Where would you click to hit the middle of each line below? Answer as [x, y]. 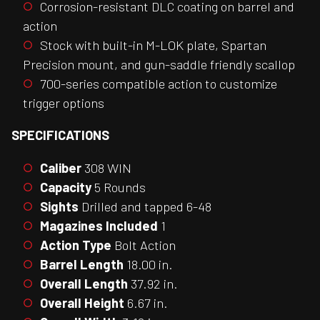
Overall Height [82, 302]
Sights [59, 206]
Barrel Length [82, 264]
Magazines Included [99, 225]
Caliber [61, 167]
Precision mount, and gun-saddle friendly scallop [159, 64]
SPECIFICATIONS [60, 135]
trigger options [64, 102]
